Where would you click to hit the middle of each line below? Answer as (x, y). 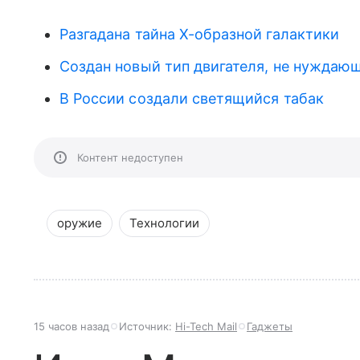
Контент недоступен (130, 158)
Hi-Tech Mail (206, 327)
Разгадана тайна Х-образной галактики (199, 35)
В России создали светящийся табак (192, 99)
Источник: (147, 327)
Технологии (164, 223)
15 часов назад (72, 327)
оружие (80, 223)
